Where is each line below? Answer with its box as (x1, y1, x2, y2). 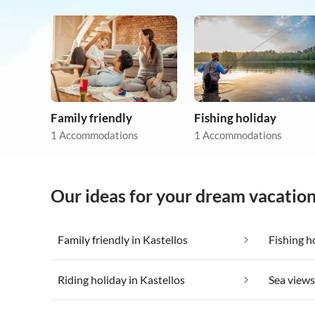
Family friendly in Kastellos (58, 233, 188, 247)
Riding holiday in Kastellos (58, 273, 185, 287)
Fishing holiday (194, 110, 276, 126)
